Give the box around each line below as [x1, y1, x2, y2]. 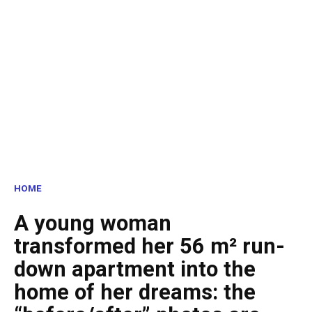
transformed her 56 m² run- [14, 233, 285, 260]
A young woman [14, 210, 171, 237]
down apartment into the [14, 256, 256, 283]
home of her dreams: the [14, 279, 256, 306]
